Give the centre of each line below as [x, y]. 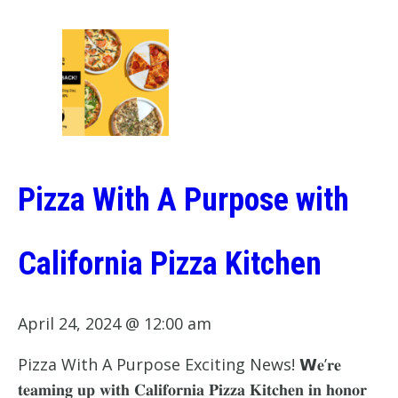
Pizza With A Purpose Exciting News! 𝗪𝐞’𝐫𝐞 [179, 365]
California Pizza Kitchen [170, 264]
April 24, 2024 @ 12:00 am [115, 324]
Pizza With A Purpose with [183, 200]
